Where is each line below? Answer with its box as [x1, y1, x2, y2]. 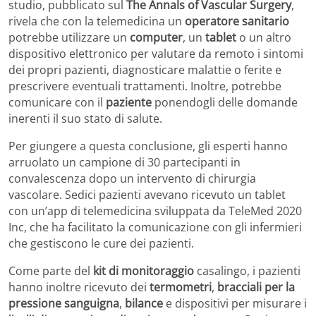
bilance [125, 296, 163, 312]
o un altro [236, 30, 291, 46]
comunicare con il [8, 95, 106, 111]
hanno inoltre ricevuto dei [8, 279, 150, 296]
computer [130, 30, 183, 46]
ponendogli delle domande [152, 95, 298, 111]
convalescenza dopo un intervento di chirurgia [8, 171, 256, 187]
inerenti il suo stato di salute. [8, 111, 162, 127]
